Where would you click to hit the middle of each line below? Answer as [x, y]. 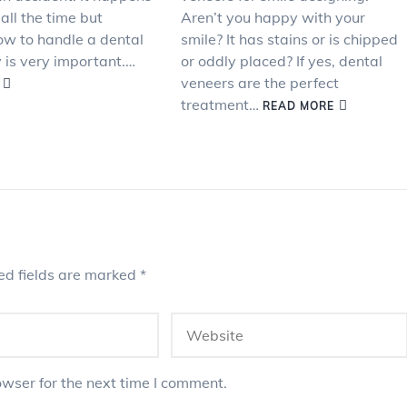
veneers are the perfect [259, 83]
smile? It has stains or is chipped [289, 39]
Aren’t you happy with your [273, 17]
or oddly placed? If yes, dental [281, 61]
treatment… [221, 104]
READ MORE [298, 106]
